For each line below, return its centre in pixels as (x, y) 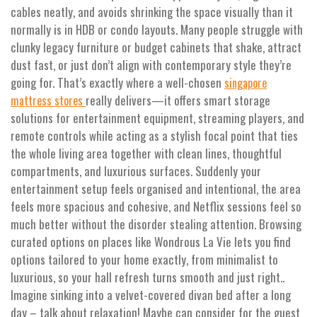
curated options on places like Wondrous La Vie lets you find (151, 242)
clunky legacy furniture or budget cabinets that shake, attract (156, 47)
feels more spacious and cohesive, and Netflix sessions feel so (156, 207)
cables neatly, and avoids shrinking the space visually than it (152, 12)
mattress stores (48, 101)
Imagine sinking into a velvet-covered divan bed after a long (151, 295)
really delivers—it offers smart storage (178, 100)
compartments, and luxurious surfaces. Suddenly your (136, 171)
